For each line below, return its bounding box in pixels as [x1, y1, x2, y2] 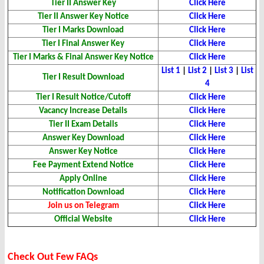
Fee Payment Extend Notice [32, 161, 134, 170]
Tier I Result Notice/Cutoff [35, 93, 131, 103]
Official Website [54, 215, 113, 225]
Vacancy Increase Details [39, 107, 127, 116]
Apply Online [59, 174, 107, 184]
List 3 [214, 67, 233, 76]
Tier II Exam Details [48, 120, 118, 130]
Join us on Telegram [47, 202, 119, 211]
